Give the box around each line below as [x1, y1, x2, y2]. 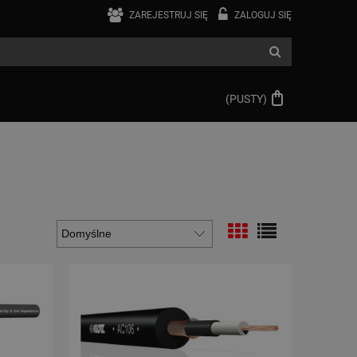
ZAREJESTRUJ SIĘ [129, 10, 208, 21]
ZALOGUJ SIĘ [234, 10, 292, 21]
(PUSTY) [226, 92, 269, 106]
